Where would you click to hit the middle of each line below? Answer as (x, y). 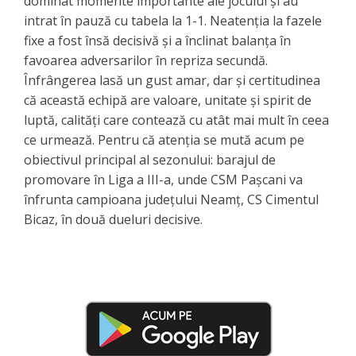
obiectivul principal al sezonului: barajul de (150, 159)
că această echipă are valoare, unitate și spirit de (168, 100)
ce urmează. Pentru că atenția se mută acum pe (164, 139)
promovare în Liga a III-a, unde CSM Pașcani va (163, 179)
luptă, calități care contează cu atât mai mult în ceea (176, 120)
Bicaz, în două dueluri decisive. (113, 219)
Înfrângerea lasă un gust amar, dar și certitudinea (172, 80)
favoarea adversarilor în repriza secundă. (146, 60)
